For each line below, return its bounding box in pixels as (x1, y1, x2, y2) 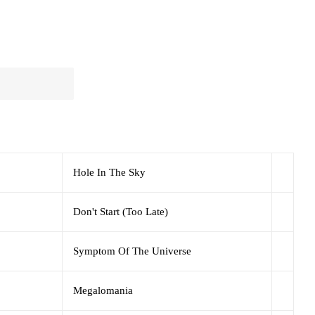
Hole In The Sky (73, 166, 146, 178)
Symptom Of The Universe (73, 245, 191, 257)
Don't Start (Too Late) (73, 205, 168, 217)
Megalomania (73, 284, 133, 296)
